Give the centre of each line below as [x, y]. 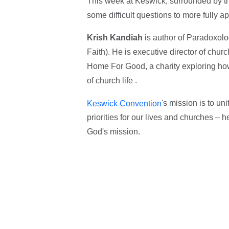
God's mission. [114, 132]
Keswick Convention [124, 103]
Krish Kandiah [114, 37]
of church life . [112, 80]
